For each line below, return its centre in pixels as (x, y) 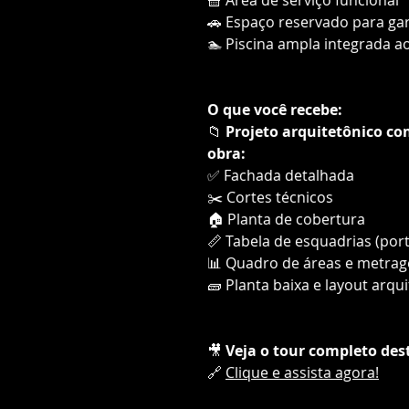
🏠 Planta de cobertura (286, 219)
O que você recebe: (275, 109)
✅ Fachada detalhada (281, 175)
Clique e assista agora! (302, 372)
